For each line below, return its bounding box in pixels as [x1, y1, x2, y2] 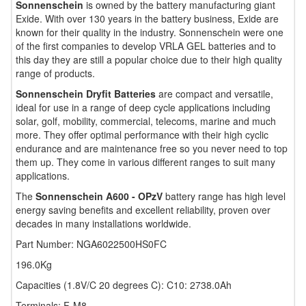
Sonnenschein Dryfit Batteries [16, 87, 156, 100]
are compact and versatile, [156, 87, 273, 100]
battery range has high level [163, 189, 286, 203]
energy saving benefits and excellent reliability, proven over [16, 203, 270, 217]
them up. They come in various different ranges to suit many [16, 155, 275, 169]
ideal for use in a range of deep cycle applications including [16, 100, 270, 114]
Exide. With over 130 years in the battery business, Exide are [16, 12, 279, 25]
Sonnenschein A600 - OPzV [36, 189, 163, 203]
